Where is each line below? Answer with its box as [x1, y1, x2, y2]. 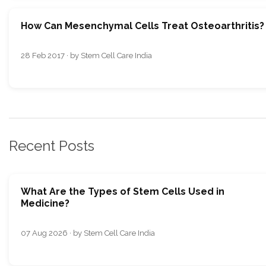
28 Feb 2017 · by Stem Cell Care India [21, 51, 152, 61]
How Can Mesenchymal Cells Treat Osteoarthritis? [21, 20, 264, 32]
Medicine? [21, 197, 69, 209]
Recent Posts [9, 137, 94, 155]
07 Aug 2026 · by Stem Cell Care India [21, 228, 155, 237]
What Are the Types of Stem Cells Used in [21, 185, 224, 197]
